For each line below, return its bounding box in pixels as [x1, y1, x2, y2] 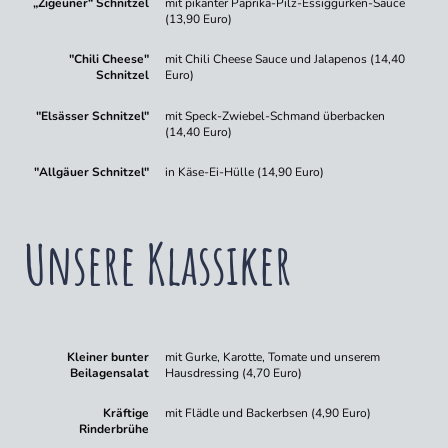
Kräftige [103, 405, 150, 422]
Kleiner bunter [67, 348, 150, 365]
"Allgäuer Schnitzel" [34, 164, 150, 181]
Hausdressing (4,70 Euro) [165, 364, 303, 381]
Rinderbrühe [79, 421, 150, 438]
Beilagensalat [70, 364, 150, 381]
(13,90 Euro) [165, 10, 233, 27]
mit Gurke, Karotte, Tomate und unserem [165, 348, 381, 365]
